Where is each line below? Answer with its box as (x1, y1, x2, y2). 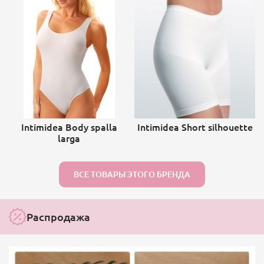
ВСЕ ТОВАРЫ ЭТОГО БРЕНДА (74, 169, 190, 180)
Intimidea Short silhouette (137, 120, 253, 134)
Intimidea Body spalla (21, 120, 117, 134)
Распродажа (27, 210, 90, 224)
